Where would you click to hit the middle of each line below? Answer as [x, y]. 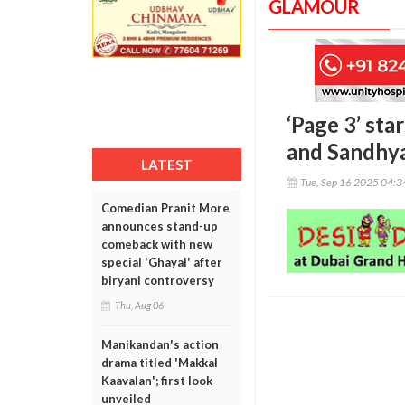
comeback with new [157, 244]
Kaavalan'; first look [157, 381]
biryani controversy [158, 280]
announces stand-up [160, 226]
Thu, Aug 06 [139, 305]
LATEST [167, 165]
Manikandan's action [160, 344]
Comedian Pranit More [165, 208]
